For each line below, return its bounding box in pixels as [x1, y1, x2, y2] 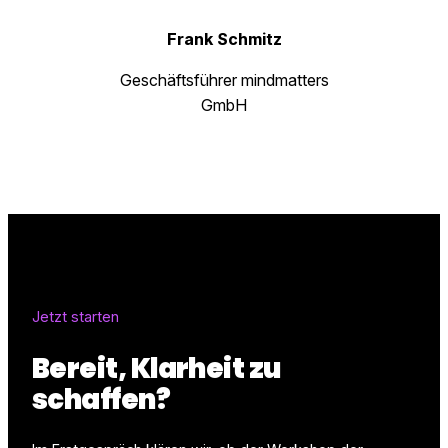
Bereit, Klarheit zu [32, 348, 281, 388]
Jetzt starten [32, 307, 119, 326]
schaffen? [32, 379, 171, 419]
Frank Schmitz [166, 29, 282, 50]
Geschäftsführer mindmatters [119, 70, 329, 91]
